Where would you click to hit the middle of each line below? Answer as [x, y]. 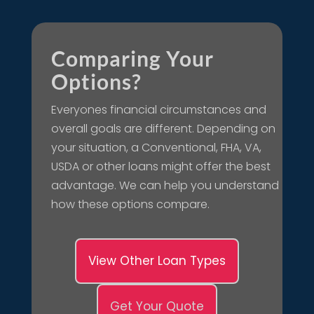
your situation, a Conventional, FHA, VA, [157, 147]
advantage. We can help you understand [165, 185]
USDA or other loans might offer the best [161, 166]
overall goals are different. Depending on [163, 128]
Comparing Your [132, 58]
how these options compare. [130, 204]
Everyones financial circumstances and [158, 109]
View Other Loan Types [157, 260]
